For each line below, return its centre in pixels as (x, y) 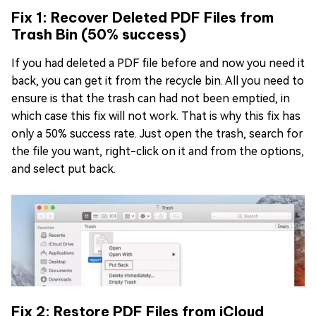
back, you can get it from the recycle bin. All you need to (158, 81)
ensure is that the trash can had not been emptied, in (151, 98)
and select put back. (63, 169)
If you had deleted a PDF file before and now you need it (158, 63)
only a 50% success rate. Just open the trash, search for (157, 134)
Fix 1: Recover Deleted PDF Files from (142, 17)
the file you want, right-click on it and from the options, (158, 151)
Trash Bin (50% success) (99, 34)
